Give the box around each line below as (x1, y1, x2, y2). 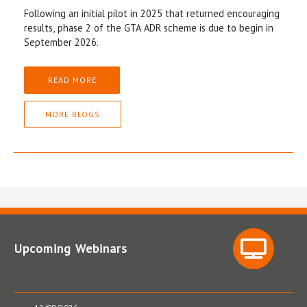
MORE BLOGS (45, 109, 100, 120)
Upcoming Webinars (14, 241, 127, 257)
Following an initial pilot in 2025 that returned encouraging (24, 7, 280, 21)
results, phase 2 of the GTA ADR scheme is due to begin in (24, 21, 273, 35)
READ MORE (47, 75, 97, 86)
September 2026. (24, 36, 99, 49)
